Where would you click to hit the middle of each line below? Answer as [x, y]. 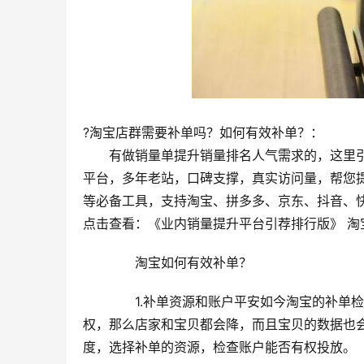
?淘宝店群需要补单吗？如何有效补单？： [203, 132]
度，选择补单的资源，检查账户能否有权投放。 [219, 347]
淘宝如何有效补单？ [180, 262]
